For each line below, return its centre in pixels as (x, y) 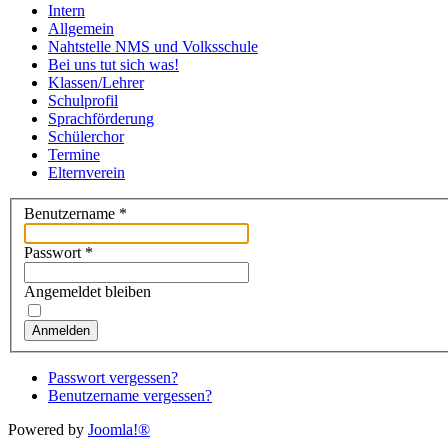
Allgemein (81, 28)
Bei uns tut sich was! (113, 64)
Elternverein (86, 172)
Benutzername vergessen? (130, 396)
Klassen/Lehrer (96, 82)
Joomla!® (119, 430)
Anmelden (61, 331)
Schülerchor (86, 136)
